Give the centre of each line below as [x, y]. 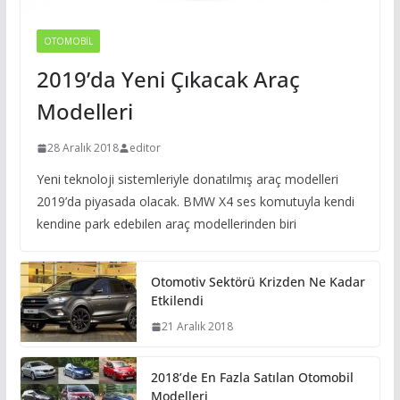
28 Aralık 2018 [83, 148]
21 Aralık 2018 [197, 327]
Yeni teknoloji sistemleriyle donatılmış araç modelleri [187, 179]
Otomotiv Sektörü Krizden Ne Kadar [258, 282]
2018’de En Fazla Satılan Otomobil [252, 378]
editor [145, 148]
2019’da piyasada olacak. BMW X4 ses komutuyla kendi [195, 202]
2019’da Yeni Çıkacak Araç [168, 79]
